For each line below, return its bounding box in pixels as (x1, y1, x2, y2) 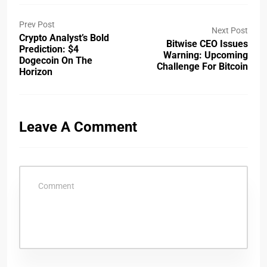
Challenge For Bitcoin (157, 60, 248, 72)
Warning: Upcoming (163, 49, 248, 61)
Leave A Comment (19, 119, 137, 135)
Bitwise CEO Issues (166, 38, 248, 49)
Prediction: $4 (19, 44, 79, 55)
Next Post (212, 25, 248, 35)
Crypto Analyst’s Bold (19, 32, 109, 44)
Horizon (19, 66, 52, 77)
